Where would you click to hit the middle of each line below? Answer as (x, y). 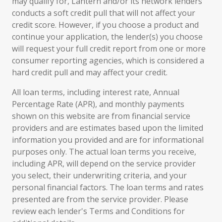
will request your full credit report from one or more (109, 49)
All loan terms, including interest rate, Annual (96, 92)
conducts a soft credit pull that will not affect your (104, 13)
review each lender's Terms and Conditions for (98, 211)
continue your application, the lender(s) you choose (107, 37)
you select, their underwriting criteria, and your (99, 175)
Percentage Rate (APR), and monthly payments (98, 104)
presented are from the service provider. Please (100, 199)
